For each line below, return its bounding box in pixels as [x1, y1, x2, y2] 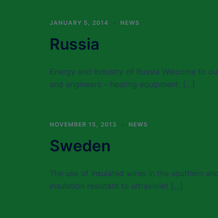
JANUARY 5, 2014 [50, 19, 109, 26]
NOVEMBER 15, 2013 [50, 121, 117, 128]
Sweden [50, 136, 111, 155]
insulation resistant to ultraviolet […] [50, 181, 183, 191]
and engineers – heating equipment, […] [50, 79, 195, 89]
